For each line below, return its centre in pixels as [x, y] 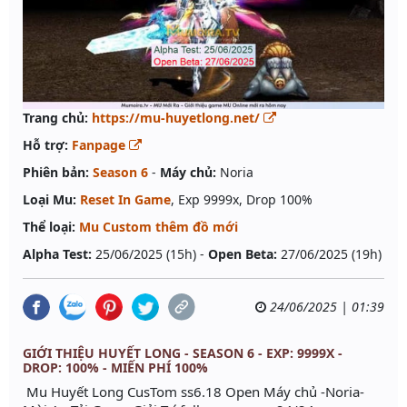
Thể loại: [49, 227]
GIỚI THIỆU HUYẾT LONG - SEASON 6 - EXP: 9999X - [183, 353]
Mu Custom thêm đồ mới [159, 227]
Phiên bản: [56, 173]
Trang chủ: [55, 118]
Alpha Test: [57, 254]
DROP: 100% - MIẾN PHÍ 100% [115, 368]
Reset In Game [125, 200]
